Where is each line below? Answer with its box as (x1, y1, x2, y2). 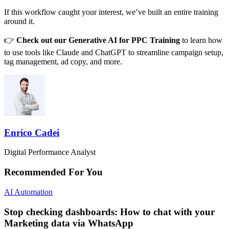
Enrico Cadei (4, 127, 59, 138)
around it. (4, 16, 35, 26)
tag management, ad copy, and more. (4, 57, 122, 66)
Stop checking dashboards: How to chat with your (4, 206, 215, 217)
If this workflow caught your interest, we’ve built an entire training (4, 7, 218, 16)
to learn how (180, 35, 222, 44)
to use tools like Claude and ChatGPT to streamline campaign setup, (4, 48, 223, 57)
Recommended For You (4, 167, 103, 178)
